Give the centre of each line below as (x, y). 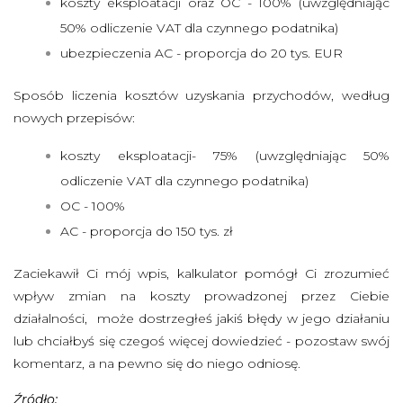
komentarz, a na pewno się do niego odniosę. (161, 364)
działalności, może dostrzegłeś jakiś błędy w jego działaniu (201, 319)
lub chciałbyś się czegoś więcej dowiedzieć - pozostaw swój (201, 341)
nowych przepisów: (74, 118)
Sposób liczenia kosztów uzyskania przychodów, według (201, 96)
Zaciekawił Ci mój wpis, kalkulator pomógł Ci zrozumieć (201, 274)
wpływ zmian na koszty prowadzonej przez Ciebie (201, 296)
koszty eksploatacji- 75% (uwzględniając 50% (225, 156)
